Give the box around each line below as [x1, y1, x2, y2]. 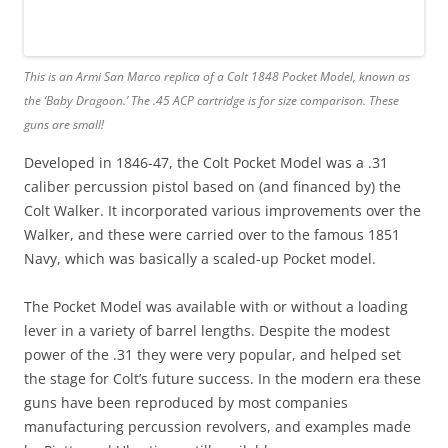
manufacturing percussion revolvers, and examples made [24, 417, 411, 437]
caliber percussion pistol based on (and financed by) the [24, 177, 401, 197]
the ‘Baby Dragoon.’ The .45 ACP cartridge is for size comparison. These [24, 92, 399, 110]
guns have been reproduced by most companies [24, 393, 348, 413]
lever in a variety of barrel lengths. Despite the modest [24, 321, 390, 341]
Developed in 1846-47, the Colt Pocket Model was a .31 [24, 153, 388, 173]
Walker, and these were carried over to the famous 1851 [24, 225, 400, 245]
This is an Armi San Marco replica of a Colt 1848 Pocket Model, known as [24, 68, 410, 86]
